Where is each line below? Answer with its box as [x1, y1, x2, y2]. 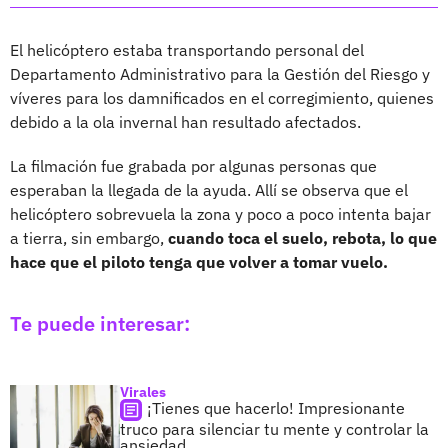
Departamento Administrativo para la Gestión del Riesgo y [10, 63, 430, 84]
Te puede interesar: [10, 309, 190, 337]
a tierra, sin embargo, [10, 227, 168, 248]
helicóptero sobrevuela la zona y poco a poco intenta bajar [10, 203, 431, 224]
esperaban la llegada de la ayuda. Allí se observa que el [10, 179, 408, 200]
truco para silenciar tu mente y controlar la [120, 418, 429, 439]
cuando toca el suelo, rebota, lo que [168, 227, 437, 248]
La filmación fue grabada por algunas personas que [10, 155, 377, 176]
